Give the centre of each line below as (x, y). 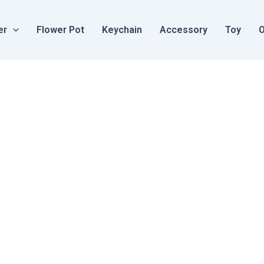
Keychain (122, 30)
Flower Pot (60, 30)
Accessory (183, 30)
